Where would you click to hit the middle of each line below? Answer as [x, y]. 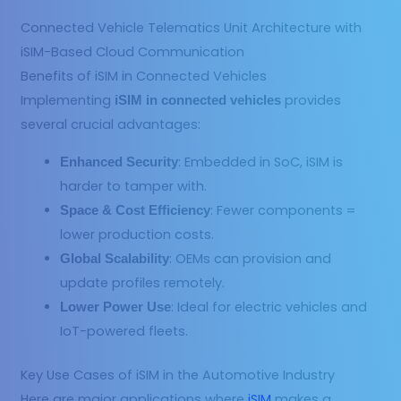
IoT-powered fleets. [124, 331]
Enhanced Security [119, 162]
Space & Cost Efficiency [136, 210]
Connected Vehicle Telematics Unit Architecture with [192, 28]
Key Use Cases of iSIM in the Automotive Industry [178, 375]
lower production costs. [137, 234]
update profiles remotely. [143, 282]
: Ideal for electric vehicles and [269, 307]
